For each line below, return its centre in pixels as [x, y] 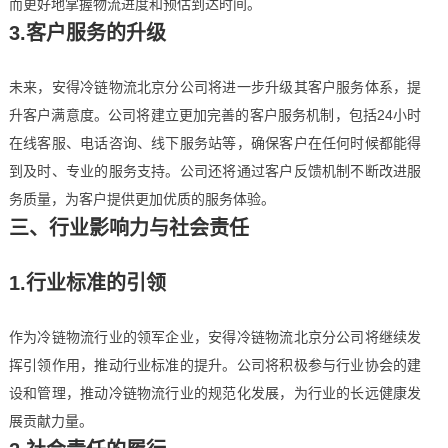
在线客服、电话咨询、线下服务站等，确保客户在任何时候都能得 [215, 143]
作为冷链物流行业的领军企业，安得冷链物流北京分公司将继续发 [215, 337]
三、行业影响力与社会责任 [128, 228]
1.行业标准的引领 [87, 283]
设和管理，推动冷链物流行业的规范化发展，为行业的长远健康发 [215, 393]
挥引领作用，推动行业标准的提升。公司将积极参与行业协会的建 [215, 365]
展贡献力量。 [50, 421]
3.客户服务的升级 [87, 33]
